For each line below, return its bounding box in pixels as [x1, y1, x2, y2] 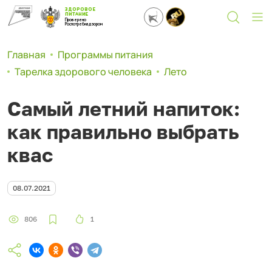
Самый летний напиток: [7, 97, 240, 120]
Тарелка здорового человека [15, 65, 152, 78]
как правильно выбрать [7, 120, 239, 143]
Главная [7, 48, 46, 61]
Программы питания [58, 48, 153, 61]
